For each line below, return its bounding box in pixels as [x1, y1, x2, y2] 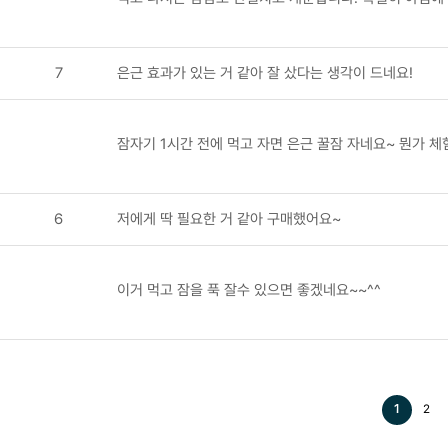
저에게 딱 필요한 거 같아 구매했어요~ [117, 209, 341, 228]
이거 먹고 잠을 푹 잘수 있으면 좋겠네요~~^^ [117, 280, 381, 299]
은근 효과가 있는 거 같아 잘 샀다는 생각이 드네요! [117, 63, 413, 82]
